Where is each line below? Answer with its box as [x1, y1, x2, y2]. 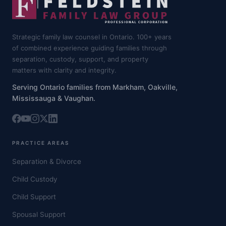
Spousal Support [12, 210, 66, 219]
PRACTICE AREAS [12, 140, 69, 146]
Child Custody [12, 175, 58, 184]
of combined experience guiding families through [12, 44, 167, 52]
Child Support [12, 193, 56, 201]
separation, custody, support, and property [12, 55, 148, 64]
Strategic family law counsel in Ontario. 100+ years [12, 33, 172, 41]
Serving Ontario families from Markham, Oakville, [12, 83, 178, 92]
